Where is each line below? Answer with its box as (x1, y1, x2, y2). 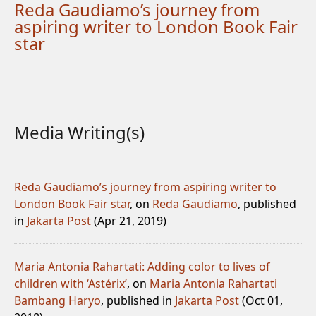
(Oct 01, (239, 293, 283, 308)
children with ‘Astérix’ (14, 276, 127, 291)
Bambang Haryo (14, 293, 101, 308)
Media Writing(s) (14, 121, 145, 144)
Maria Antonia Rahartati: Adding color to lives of (14, 259, 270, 274)
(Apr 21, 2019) (91, 213, 166, 229)
